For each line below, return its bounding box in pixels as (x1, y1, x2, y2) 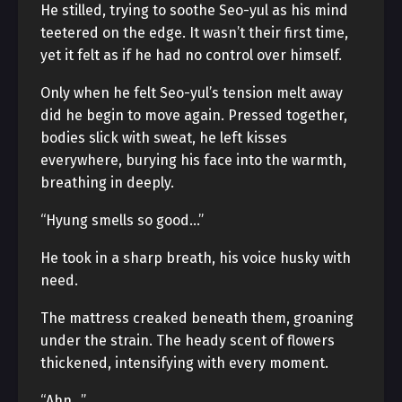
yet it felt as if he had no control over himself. (40, 47, 342, 64)
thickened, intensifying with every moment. (40, 354, 328, 371)
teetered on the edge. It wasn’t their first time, (40, 24, 348, 41)
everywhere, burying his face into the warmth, (40, 152, 346, 169)
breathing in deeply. (40, 174, 174, 191)
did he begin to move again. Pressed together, (40, 107, 347, 124)
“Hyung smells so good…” (40, 212, 204, 229)
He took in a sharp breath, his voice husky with (40, 249, 351, 267)
